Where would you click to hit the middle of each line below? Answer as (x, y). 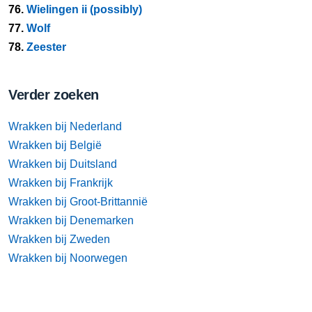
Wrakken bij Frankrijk (61, 183)
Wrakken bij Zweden (59, 239)
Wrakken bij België (55, 145)
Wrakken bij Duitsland (63, 164)
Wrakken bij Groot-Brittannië (78, 202)
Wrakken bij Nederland (65, 126)
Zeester (46, 47)
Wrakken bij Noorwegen (68, 258)
